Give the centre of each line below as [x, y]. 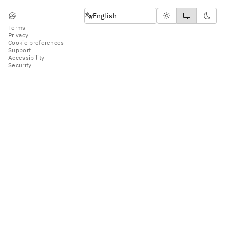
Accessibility [26, 57]
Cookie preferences [36, 42]
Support [20, 50]
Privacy [18, 35]
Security [20, 65]
